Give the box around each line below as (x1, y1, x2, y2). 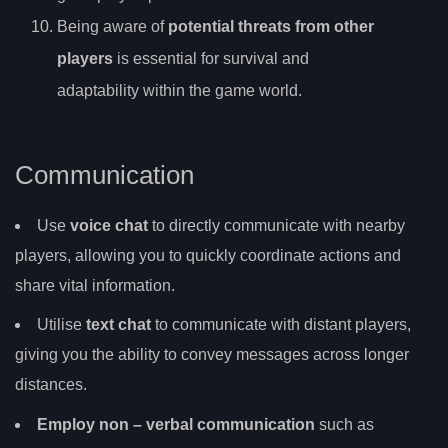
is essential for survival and (113, 50, 309, 68)
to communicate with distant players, (151, 316, 411, 334)
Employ (37, 415, 99, 433)
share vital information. (15, 276, 175, 294)
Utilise (37, 316, 86, 334)
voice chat (70, 216, 148, 234)
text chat (86, 316, 151, 334)
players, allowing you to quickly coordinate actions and (15, 246, 401, 264)
